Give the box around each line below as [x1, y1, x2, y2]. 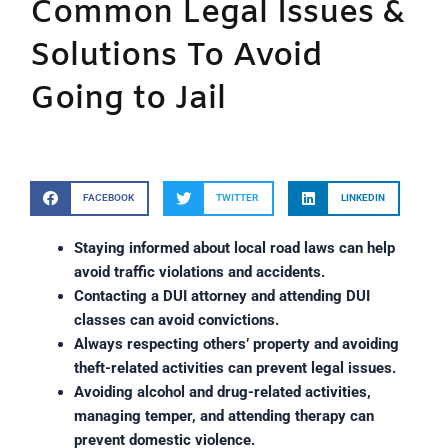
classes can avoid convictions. [73, 310, 279, 329]
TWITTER [216, 192, 259, 204]
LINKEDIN [340, 192, 385, 204]
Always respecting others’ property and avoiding [73, 334, 399, 353]
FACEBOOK [82, 192, 134, 204]
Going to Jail [30, 77, 226, 121]
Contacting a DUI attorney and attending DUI [73, 286, 370, 305]
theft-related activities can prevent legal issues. [73, 358, 396, 377]
